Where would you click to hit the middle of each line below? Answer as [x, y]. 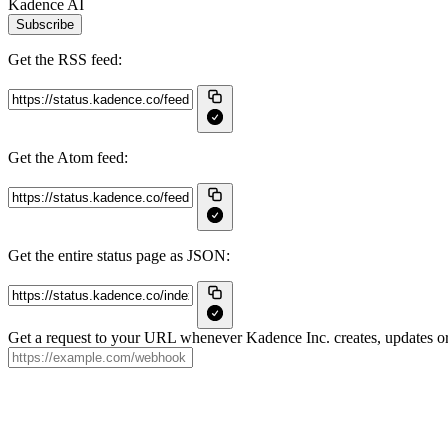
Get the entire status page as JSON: [119, 255]
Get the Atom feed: [68, 157]
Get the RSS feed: [65, 59]
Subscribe [45, 24]
